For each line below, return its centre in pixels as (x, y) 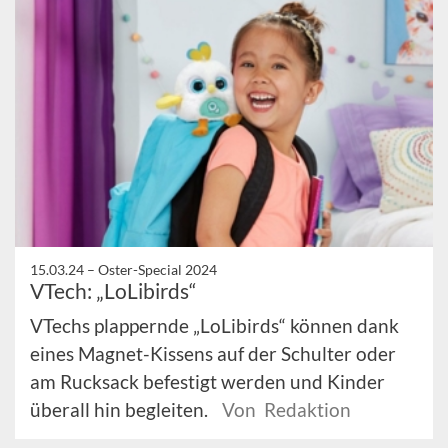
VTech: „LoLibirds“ (113, 291)
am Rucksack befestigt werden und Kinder (207, 382)
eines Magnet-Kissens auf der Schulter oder (213, 354)
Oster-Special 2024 (157, 270)
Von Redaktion (286, 410)
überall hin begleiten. (121, 410)
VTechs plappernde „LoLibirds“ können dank (214, 326)
